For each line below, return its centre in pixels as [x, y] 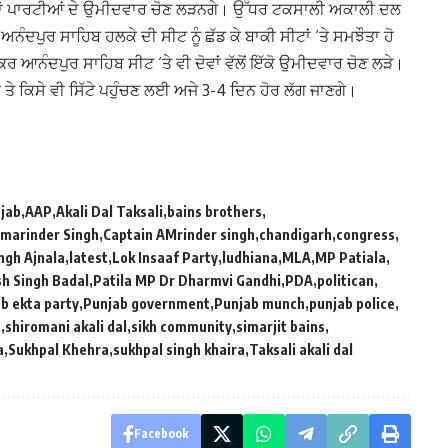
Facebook [161, 434]
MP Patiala [350, 258]
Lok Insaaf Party [165, 258]
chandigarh [295, 235]
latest [88, 258]
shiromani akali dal [66, 327]
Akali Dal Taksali [109, 212]
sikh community [181, 327]
